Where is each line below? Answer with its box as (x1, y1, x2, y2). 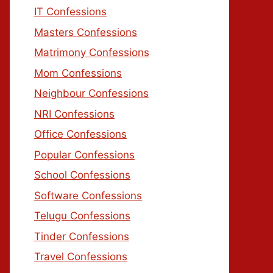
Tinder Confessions (34, 230, 129, 243)
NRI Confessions (34, 107, 115, 120)
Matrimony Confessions (34, 46, 149, 58)
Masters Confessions (34, 26, 137, 38)
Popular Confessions (34, 148, 135, 161)
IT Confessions (34, 5, 107, 18)
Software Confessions (34, 189, 142, 202)
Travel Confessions (34, 250, 127, 263)
